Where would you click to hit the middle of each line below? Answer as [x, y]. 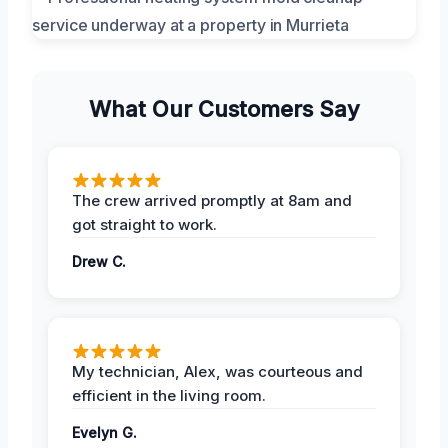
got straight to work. [144, 225]
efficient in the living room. [169, 396]
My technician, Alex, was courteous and [217, 372]
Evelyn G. [104, 433]
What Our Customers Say [224, 109]
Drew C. [99, 262]
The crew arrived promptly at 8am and [212, 201]
